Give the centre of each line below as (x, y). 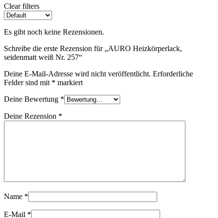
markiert (69, 83)
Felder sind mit (28, 83)
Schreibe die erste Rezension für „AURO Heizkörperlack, (93, 49)
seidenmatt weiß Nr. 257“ (43, 57)
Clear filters (22, 6)
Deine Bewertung (32, 99)
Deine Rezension (31, 116)
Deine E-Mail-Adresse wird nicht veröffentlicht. (77, 74)
